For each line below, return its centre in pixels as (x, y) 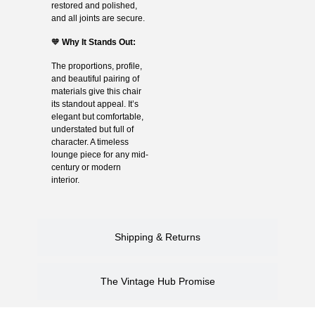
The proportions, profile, (96, 66)
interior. (65, 180)
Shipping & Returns (157, 237)
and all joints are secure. (98, 18)
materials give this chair (96, 91)
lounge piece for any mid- (99, 154)
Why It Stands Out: (98, 42)
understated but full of (92, 129)
